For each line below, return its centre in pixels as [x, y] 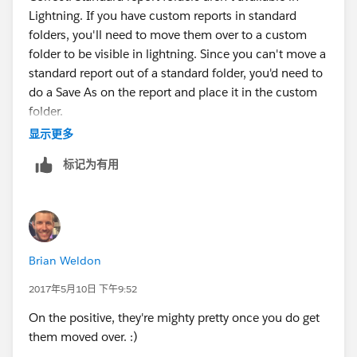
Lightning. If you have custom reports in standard [163, 15]
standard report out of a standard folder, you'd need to [176, 73]
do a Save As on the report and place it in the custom [173, 92]
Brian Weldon [65, 260]
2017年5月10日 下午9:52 [83, 288]
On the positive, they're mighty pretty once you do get [174, 317]
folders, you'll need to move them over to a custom [168, 34]
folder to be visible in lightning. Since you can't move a [177, 53]
